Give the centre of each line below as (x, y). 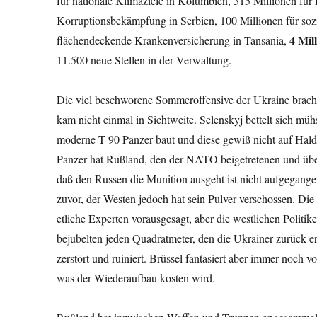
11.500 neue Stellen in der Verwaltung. (144, 59)
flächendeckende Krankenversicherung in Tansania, (173, 40)
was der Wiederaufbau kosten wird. (136, 277)
